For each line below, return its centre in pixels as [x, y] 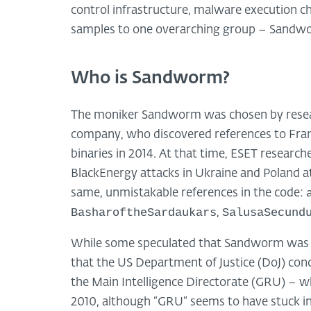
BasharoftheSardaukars [144, 213]
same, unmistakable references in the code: [188, 194]
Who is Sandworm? [150, 79]
